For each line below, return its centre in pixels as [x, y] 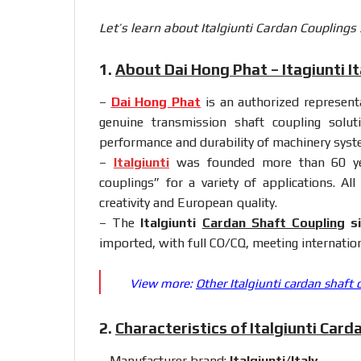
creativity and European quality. [188, 202]
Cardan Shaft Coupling [274, 222]
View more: [163, 283]
